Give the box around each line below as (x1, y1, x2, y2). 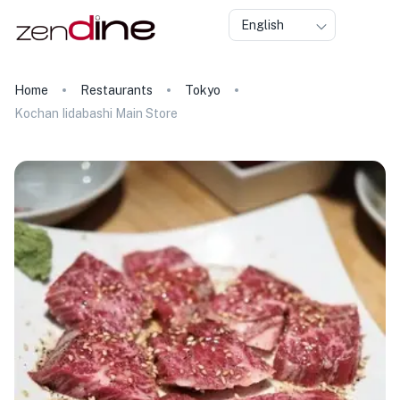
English (241, 18, 284, 32)
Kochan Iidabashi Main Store (14, 106, 178, 121)
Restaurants (80, 83, 153, 97)
